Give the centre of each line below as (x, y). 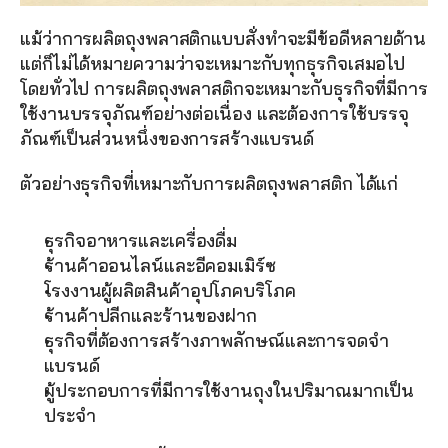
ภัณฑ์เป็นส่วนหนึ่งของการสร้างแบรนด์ (167, 138)
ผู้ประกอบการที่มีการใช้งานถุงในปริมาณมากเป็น (229, 390)
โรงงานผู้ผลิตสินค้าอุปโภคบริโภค (170, 290)
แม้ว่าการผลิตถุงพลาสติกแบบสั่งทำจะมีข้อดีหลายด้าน (223, 38)
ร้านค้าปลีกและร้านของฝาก (150, 315)
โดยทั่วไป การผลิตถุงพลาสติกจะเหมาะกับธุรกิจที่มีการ (224, 88)
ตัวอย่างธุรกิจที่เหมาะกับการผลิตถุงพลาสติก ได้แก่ (209, 183)
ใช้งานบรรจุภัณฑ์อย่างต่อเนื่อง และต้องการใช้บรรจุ (215, 113)
